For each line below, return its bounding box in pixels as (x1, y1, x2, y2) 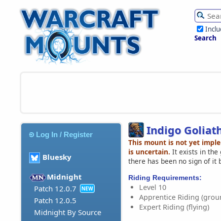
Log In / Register (36, 130, 93, 139)
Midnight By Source (34, 207, 101, 218)
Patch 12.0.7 (34, 184, 76, 194)
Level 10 (139, 182, 166, 192)
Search (194, 34, 217, 42)
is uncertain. (128, 147, 170, 156)
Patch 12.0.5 (34, 195, 76, 206)
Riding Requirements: (128, 173, 202, 182)
